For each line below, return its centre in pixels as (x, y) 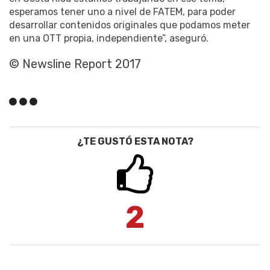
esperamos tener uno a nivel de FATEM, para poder (122, 11)
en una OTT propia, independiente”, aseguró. (109, 38)
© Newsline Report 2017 (75, 64)
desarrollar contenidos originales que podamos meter (130, 25)
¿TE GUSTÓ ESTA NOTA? (135, 141)
